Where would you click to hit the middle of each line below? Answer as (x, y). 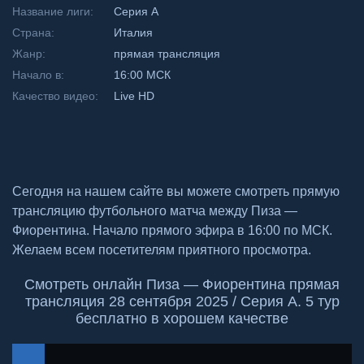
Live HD (134, 96)
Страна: (33, 32)
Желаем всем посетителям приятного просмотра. (162, 250)
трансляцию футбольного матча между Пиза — (155, 211)
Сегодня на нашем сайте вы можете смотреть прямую (176, 191)
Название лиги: (53, 11)
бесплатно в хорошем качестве (182, 318)
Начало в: (38, 75)
